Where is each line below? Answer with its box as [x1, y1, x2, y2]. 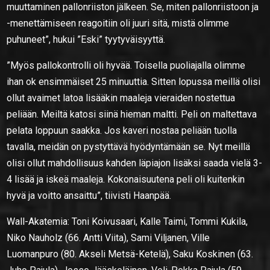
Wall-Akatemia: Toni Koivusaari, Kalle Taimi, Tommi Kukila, [7, 215, 248, 227]
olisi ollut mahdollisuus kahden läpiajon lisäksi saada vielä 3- [7, 157, 263, 169]
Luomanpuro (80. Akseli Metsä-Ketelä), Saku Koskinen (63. [7, 248, 254, 260]
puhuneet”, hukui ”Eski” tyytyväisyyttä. [7, 33, 166, 45]
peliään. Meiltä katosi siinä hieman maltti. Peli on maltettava [7, 108, 257, 120]
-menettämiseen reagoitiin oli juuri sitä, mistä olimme [7, 17, 230, 29]
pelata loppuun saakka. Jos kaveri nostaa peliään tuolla [7, 124, 237, 136]
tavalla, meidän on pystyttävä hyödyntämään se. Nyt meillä [7, 140, 251, 152]
